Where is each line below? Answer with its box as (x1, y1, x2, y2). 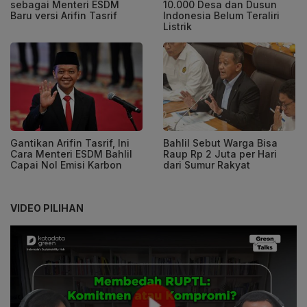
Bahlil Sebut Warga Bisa (163, 136, 278, 149)
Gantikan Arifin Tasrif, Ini (10, 136, 130, 149)
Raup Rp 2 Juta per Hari (163, 147, 277, 160)
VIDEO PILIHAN (10, 201, 84, 214)
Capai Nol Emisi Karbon (10, 158, 122, 171)
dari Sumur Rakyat (163, 158, 250, 171)
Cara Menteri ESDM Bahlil (10, 147, 132, 160)
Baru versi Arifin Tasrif (10, 10, 117, 22)
